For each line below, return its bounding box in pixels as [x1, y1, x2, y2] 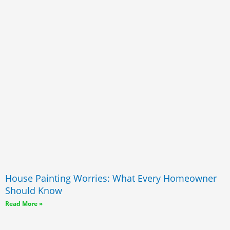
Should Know [5, 184, 62, 197]
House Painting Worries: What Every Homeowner [5, 171, 217, 184]
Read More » [5, 199, 43, 208]
